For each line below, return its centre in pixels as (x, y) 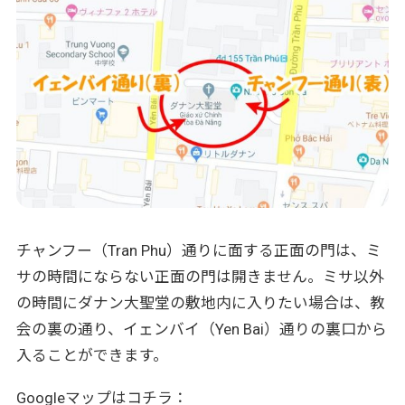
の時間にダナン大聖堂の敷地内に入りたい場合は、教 (200, 302)
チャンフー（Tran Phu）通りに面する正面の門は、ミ (198, 250)
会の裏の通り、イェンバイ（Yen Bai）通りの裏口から (201, 329)
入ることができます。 (92, 355)
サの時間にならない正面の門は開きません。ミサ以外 (200, 276)
